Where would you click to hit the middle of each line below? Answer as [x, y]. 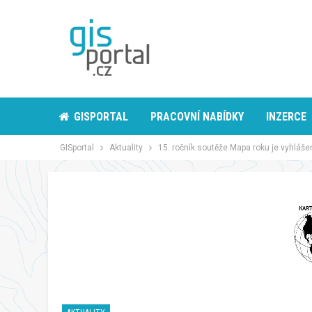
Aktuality [126, 148]
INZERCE [286, 117]
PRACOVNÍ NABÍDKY [197, 117]
